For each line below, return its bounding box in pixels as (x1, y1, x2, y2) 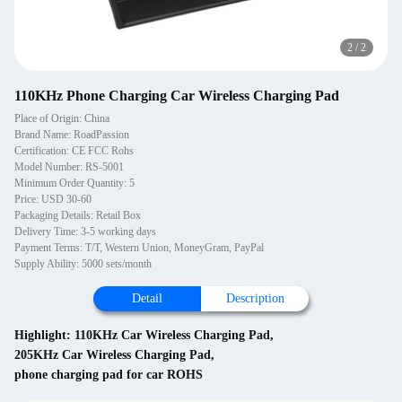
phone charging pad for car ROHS (14, 368, 203, 381)
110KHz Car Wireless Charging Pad (74, 328, 270, 342)
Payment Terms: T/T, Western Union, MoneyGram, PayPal (14, 241, 264, 254)
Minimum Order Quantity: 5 (14, 177, 135, 189)
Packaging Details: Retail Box (14, 209, 141, 222)
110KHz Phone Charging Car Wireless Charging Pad (14, 88, 339, 103)
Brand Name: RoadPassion (14, 128, 129, 141)
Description (225, 292, 284, 305)
